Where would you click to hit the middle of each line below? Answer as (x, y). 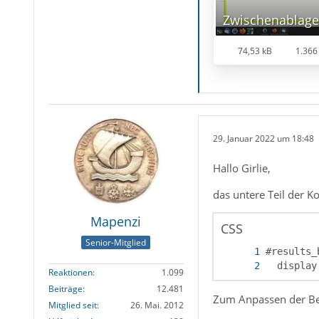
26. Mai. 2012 (157, 305)
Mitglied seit (72, 305)
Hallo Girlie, (241, 168)
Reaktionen (70, 273)
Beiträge (65, 289)
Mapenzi (116, 221)
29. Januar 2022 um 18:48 (263, 138)
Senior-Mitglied (116, 243)
